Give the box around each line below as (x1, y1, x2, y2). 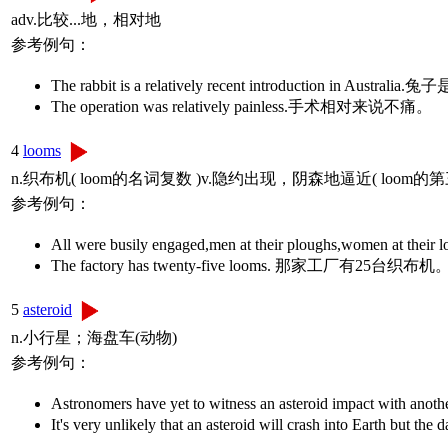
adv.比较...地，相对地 (11, 10, 161, 28)
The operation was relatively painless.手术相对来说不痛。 (51, 97, 432, 115)
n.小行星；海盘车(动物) (11, 328, 177, 346)
